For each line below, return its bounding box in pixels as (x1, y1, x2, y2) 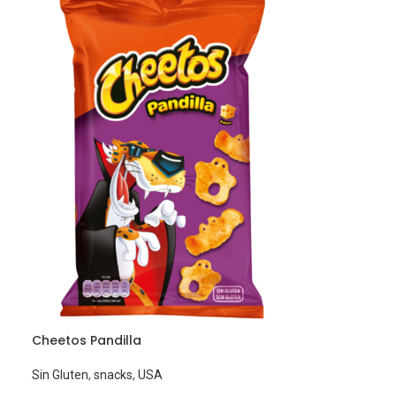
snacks (94, 367, 133, 382)
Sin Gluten (32, 367, 89, 382)
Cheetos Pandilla (32, 331, 142, 349)
